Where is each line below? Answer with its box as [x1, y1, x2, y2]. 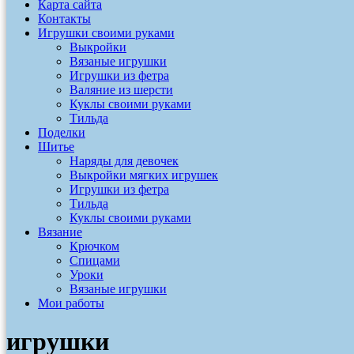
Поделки [38, 126, 85, 139]
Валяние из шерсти [70, 83, 173, 96]
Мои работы [38, 296, 104, 310]
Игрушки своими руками [38, 26, 175, 40]
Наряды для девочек [70, 154, 179, 168]
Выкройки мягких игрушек [70, 168, 218, 182]
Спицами [70, 254, 120, 267]
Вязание [38, 225, 82, 239]
